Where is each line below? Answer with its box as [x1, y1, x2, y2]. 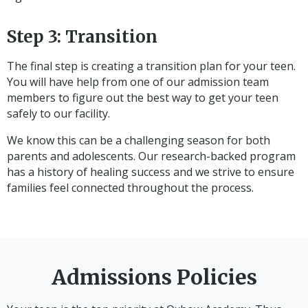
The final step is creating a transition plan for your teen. [7, 58, 296, 74]
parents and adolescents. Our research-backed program [7, 148, 296, 164]
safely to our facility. [7, 105, 110, 121]
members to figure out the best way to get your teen [7, 89, 278, 105]
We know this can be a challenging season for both [7, 132, 270, 148]
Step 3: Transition [7, 25, 157, 47]
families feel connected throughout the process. [7, 179, 254, 195]
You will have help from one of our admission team [7, 74, 269, 89]
